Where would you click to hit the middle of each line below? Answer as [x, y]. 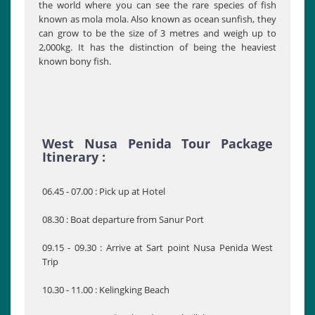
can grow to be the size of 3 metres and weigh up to [157, 33]
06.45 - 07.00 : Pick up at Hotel [104, 192]
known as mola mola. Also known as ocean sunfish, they [157, 19]
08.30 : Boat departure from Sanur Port [123, 220]
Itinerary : [74, 157]
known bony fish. [75, 62]
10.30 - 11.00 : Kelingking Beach [106, 290]
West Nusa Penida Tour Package [157, 144]
